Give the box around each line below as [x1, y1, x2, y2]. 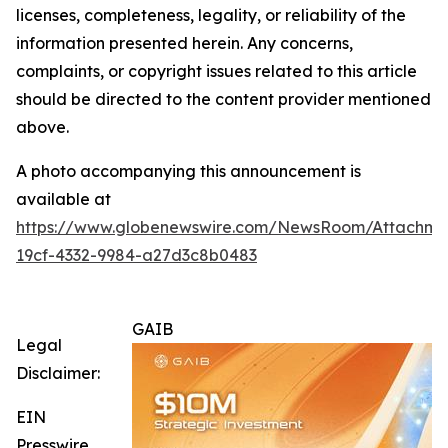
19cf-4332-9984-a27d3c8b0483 [16, 245, 257, 265]
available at [16, 189, 111, 209]
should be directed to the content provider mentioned [16, 89, 431, 109]
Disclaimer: [16, 363, 100, 383]
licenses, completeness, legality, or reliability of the [16, 5, 406, 25]
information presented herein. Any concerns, [16, 33, 353, 53]
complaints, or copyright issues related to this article [16, 61, 417, 81]
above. [16, 117, 69, 137]
